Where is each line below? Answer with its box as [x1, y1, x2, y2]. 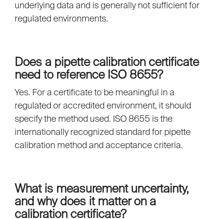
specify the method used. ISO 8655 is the [15, 113, 173, 124]
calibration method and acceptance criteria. [15, 140, 183, 151]
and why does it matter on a [15, 195, 156, 208]
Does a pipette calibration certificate [15, 55, 199, 69]
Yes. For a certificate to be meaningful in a [15, 87, 175, 98]
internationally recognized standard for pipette [15, 127, 191, 137]
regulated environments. [15, 13, 108, 24]
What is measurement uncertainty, [15, 182, 189, 196]
